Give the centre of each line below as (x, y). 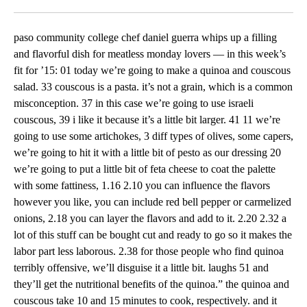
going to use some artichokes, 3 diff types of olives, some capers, (153, 136)
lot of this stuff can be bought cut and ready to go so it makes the (153, 235)
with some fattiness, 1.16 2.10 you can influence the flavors (142, 186)
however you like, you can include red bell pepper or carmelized (152, 202)
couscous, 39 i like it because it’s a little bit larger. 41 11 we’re (147, 120)
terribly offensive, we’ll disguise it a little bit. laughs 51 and (141, 268)
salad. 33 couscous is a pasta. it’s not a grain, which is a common (153, 87)
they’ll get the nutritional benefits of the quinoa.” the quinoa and (151, 284)
